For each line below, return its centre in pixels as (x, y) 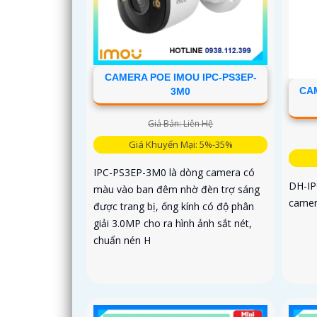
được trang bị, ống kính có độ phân (174, 207)
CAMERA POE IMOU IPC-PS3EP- (180, 77)
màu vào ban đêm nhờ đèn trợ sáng (177, 190)
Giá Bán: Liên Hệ (181, 124)
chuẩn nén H (122, 241)
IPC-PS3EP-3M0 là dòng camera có (174, 173)
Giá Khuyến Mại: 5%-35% (180, 145)
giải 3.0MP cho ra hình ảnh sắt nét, (173, 224)
